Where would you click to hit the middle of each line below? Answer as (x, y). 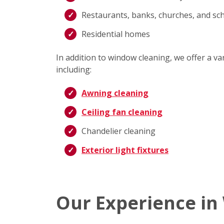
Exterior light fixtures (125, 150)
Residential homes (116, 34)
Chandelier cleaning (118, 131)
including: (74, 70)
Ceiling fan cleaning (122, 112)
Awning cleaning (115, 93)
